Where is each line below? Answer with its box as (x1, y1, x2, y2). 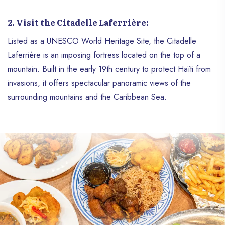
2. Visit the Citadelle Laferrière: (8, 16, 149, 29)
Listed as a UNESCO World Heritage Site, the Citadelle (8, 35, 196, 47)
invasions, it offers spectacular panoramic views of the (8, 77, 191, 89)
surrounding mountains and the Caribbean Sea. (8, 91, 167, 103)
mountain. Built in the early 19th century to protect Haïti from (8, 63, 211, 75)
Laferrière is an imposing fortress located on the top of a (8, 49, 200, 61)
